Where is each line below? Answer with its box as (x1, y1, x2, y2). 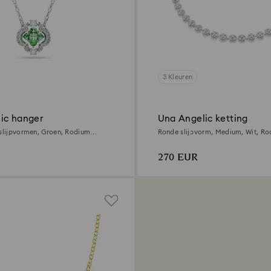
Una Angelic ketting (157, 114, 248, 123)
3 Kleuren (162, 73, 193, 80)
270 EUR (157, 149, 198, 165)
